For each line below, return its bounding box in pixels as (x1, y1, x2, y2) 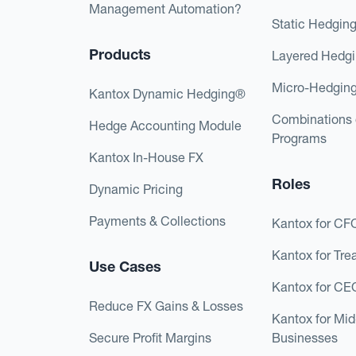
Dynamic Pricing (89, 180, 183, 197)
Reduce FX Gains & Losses (89, 297, 243, 314)
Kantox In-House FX (89, 149, 203, 165)
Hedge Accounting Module (89, 117, 242, 133)
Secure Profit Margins (89, 329, 211, 346)
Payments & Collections (89, 212, 226, 229)
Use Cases (89, 257, 161, 276)
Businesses (272, 329, 339, 346)
